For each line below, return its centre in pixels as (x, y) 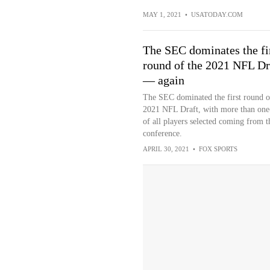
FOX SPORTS (218, 149)
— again (165, 80)
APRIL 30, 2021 (166, 149)
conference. (162, 134)
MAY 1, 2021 (162, 15)
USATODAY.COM (217, 15)
